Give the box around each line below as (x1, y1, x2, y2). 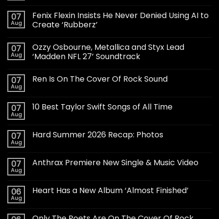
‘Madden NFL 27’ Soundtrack (32, 51, 140, 63)
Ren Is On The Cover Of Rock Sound (32, 73, 168, 85)
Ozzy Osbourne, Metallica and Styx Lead (32, 42, 184, 53)
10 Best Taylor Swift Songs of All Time (32, 101, 173, 113)
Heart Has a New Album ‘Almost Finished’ (32, 185, 189, 197)
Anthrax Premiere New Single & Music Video (32, 157, 198, 169)
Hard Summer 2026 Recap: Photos (32, 129, 163, 141)
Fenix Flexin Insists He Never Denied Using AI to (32, 10, 209, 22)
